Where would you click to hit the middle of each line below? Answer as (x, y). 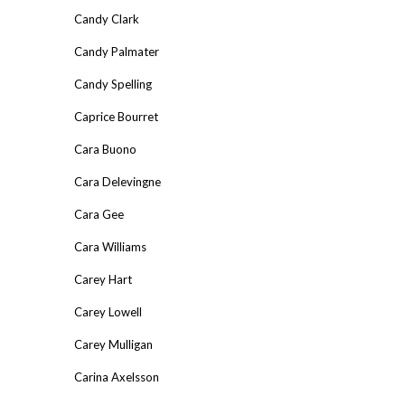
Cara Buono (105, 149)
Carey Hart (103, 279)
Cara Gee (99, 214)
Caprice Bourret (116, 116)
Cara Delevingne (118, 181)
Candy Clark (107, 19)
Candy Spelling (113, 84)
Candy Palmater (117, 51)
